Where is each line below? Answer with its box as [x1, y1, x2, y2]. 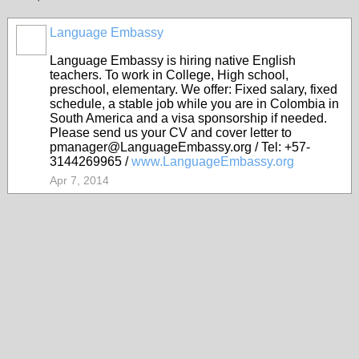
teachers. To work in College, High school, [50, 68, 288, 82]
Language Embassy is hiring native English [50, 54, 296, 67]
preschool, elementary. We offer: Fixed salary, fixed [50, 83, 337, 96]
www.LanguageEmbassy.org [131, 155, 294, 168]
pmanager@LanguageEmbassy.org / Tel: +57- [50, 140, 310, 154]
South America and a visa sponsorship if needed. [50, 111, 327, 125]
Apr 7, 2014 [50, 174, 109, 187]
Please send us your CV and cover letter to [50, 126, 292, 139]
